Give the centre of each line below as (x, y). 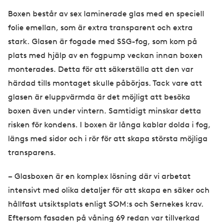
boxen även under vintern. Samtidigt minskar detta (105, 111)
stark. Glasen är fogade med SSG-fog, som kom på (103, 42)
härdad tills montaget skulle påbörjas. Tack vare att (105, 83)
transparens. (33, 153)
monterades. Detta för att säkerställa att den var (101, 69)
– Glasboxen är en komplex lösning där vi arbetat (99, 176)
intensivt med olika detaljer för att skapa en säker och (109, 190)
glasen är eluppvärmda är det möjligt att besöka (99, 97)
